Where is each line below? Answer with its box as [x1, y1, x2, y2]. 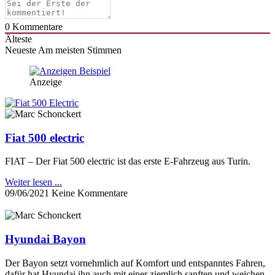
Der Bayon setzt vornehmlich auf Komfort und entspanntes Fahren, [5, 257, 265, 268]
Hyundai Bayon [5, 233, 86, 246]
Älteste [5, 33, 32, 44]
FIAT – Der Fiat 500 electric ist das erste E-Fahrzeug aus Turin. [5, 156, 250, 167]
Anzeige [29, 76, 62, 87]
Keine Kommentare [52, 188, 128, 199]
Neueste [5, 44, 36, 55]
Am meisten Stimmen [38, 44, 122, 55]
